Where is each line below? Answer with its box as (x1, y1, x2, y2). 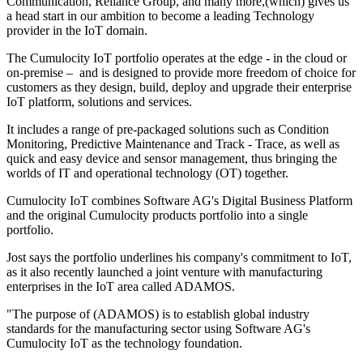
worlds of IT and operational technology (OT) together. (6, 166, 288, 181)
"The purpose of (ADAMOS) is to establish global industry (6, 307, 310, 322)
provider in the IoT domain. (6, 23, 147, 38)
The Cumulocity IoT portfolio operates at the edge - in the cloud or (6, 51, 347, 66)
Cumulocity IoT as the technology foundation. (6, 336, 242, 351)
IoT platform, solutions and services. (6, 95, 192, 109)
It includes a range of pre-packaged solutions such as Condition (6, 122, 329, 137)
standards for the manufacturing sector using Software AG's (6, 322, 310, 336)
